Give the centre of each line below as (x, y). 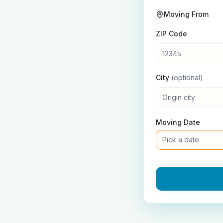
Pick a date (181, 140)
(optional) (187, 77)
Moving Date (178, 122)
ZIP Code (171, 34)
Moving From (186, 14)
